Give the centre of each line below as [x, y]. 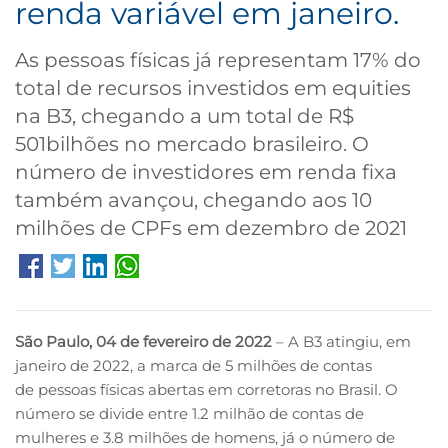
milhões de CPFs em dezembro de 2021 [211, 228]
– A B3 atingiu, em [341, 342]
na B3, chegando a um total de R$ [184, 116]
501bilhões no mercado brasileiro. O [192, 144]
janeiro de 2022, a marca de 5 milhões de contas [193, 366]
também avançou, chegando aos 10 [193, 200]
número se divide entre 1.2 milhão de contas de [189, 414]
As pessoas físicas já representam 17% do [218, 60]
